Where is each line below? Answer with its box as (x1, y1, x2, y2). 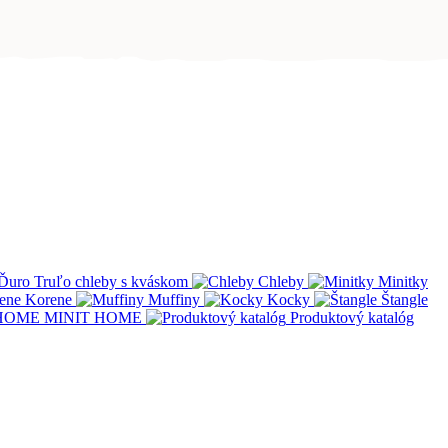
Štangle (381, 290, 428, 308)
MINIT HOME (44, 308, 142, 326)
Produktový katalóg (290, 308, 414, 326)
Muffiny (148, 290, 200, 308)
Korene (25, 290, 72, 308)
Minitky (378, 272, 428, 290)
